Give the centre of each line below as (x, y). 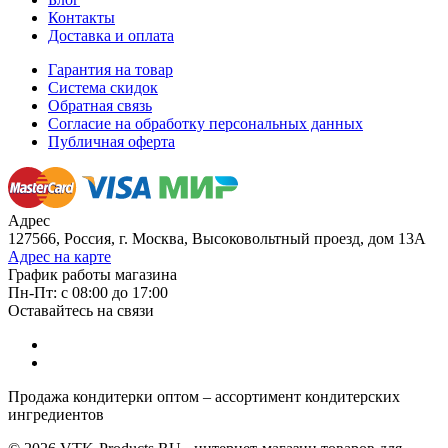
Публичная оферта (111, 141)
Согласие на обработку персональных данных (205, 123)
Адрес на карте (59, 256)
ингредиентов (56, 414)
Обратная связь (100, 105)
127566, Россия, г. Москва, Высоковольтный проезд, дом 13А (217, 238)
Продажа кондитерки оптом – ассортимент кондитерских (204, 396)
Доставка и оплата (111, 35)
